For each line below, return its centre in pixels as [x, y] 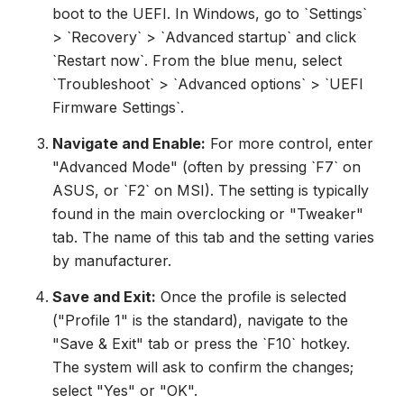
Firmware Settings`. [118, 107]
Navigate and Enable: [129, 143]
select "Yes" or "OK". [124, 390]
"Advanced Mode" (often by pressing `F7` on [206, 166]
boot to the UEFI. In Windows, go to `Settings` [209, 13]
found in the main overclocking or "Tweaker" [207, 213]
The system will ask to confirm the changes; [202, 367]
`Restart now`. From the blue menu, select [197, 60]
